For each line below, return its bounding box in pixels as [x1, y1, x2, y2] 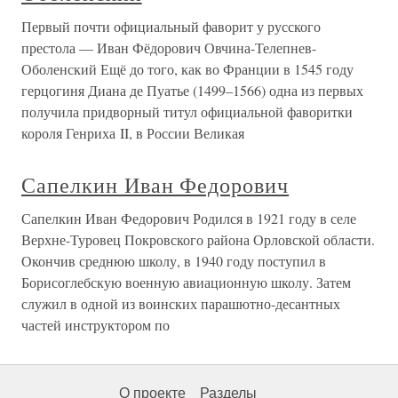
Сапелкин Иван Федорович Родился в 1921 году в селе [21, 209, 356, 228]
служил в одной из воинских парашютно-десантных [21, 294, 340, 314]
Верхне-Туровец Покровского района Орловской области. [21, 230, 375, 250]
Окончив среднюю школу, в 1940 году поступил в [21, 251, 326, 271]
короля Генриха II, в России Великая [21, 123, 244, 143]
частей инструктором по [21, 315, 170, 335]
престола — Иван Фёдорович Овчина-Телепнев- [21, 38, 316, 58]
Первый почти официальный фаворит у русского [21, 17, 321, 36]
